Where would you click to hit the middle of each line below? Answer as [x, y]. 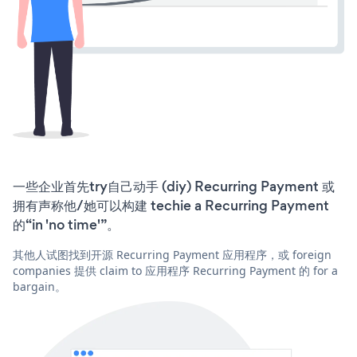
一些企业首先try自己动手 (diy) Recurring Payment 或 [174, 186]
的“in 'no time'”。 [66, 224]
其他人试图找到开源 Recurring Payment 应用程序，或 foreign [172, 254]
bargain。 [39, 286]
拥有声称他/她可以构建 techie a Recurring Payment [171, 205]
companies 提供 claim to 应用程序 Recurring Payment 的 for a [175, 270]
